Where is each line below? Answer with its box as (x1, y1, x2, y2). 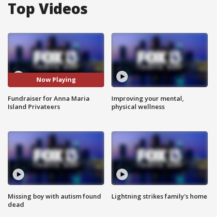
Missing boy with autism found (8, 192, 101, 201)
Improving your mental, (111, 93, 184, 103)
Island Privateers (8, 102, 60, 111)
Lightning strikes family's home (111, 192, 207, 201)
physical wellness (111, 102, 165, 111)
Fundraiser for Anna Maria (8, 93, 90, 103)
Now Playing (36, 75, 76, 84)
